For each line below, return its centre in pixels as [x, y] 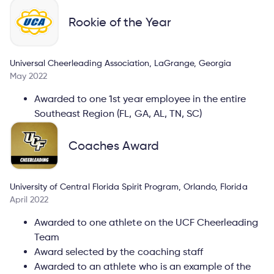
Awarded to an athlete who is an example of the [143, 266]
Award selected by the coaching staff [119, 251]
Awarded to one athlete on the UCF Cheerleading [146, 222]
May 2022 [29, 75]
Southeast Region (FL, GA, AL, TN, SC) [118, 113]
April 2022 [29, 199]
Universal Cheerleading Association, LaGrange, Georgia [121, 62]
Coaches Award [114, 145]
